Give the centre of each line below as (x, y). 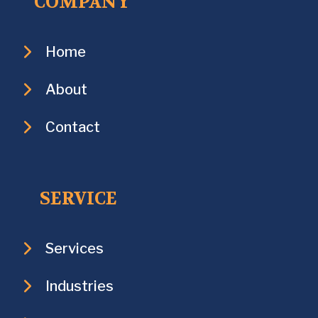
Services (75, 248)
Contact (73, 127)
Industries (79, 286)
